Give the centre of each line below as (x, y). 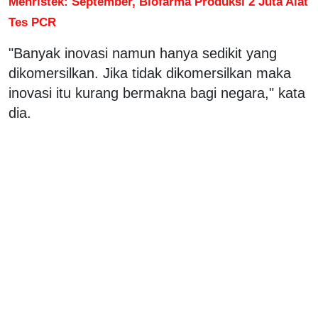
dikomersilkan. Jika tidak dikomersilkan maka (150, 73)
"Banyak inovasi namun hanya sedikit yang (143, 53)
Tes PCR (32, 22)
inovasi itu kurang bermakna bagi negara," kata (157, 93)
